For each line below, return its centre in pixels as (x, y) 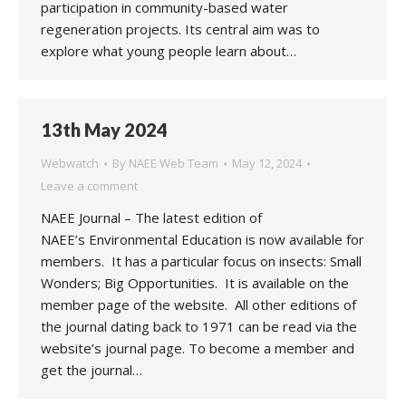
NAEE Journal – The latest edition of (151, 217)
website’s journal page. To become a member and (198, 348)
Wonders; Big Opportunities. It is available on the (195, 283)
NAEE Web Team (174, 163)
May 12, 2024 (267, 163)
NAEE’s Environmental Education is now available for (203, 239)
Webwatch (70, 163)
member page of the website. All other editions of (198, 304)
